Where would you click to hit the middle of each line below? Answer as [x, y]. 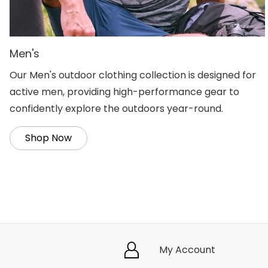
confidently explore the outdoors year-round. [116, 109]
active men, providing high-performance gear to [124, 92]
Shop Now [48, 138]
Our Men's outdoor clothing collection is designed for [133, 75]
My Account [187, 250]
